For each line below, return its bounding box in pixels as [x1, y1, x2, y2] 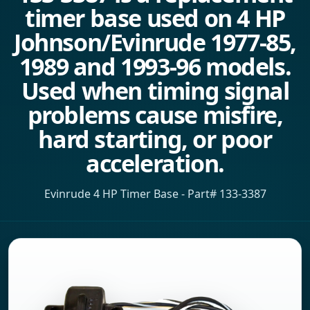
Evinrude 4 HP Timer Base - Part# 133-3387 [44, 186, 266, 201]
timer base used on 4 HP [25, 2, 285, 34]
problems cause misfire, [27, 99, 283, 131]
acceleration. [86, 147, 224, 179]
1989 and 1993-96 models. [19, 51, 291, 82]
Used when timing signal [21, 75, 289, 107]
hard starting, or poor [38, 123, 272, 155]
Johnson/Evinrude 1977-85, [13, 26, 296, 58]
